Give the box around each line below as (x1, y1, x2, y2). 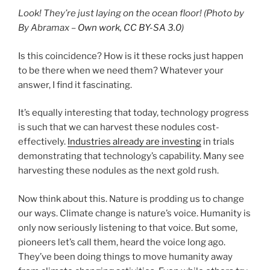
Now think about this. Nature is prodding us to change (18, 193, 244, 204)
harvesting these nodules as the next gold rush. (18, 165, 219, 177)
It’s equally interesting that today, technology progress (18, 107, 249, 119)
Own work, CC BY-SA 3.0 (78, 22, 181, 34)
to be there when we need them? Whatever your (18, 64, 224, 76)
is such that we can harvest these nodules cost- (18, 122, 219, 133)
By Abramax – (18, 22, 78, 34)
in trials (201, 136, 234, 148)
